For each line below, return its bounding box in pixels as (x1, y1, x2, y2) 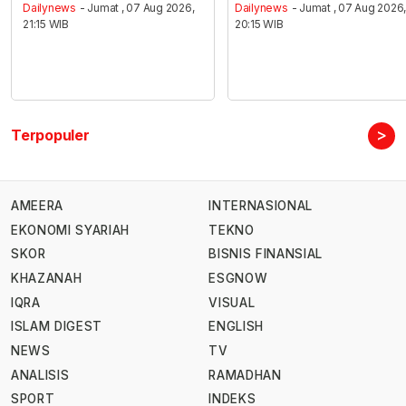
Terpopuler (11, 126, 90, 145)
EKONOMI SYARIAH (11, 222, 130, 237)
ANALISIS (11, 367, 70, 382)
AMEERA (11, 198, 63, 214)
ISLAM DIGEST (11, 319, 103, 334)
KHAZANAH (11, 271, 82, 286)
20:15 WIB (234, 17, 284, 32)
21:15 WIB (23, 17, 70, 32)
